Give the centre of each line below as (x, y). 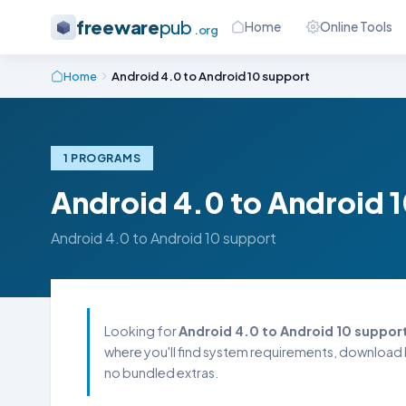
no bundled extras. (161, 372)
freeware (118, 27)
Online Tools (356, 26)
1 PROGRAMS (102, 158)
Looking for (141, 331)
